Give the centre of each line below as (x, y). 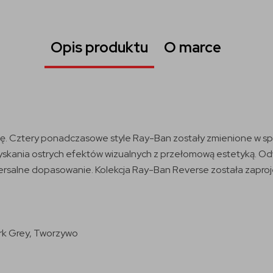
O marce (192, 47)
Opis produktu (99, 47)
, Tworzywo (54, 233)
